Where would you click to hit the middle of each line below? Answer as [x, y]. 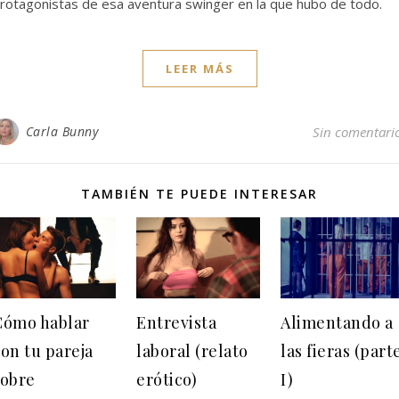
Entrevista [176, 323]
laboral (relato [192, 351]
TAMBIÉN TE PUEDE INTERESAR [199, 193]
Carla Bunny [61, 131]
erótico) [167, 380]
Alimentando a [337, 323]
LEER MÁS [199, 68]
